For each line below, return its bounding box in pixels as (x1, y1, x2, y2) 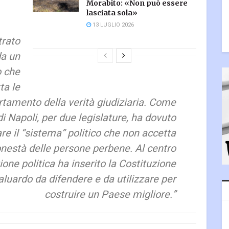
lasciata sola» (86, 8, 138, 17)
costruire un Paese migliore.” (44, 187, 176, 202)
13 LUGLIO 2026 (91, 20, 134, 29)
